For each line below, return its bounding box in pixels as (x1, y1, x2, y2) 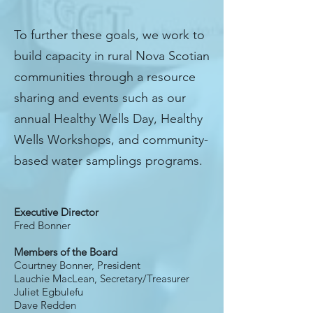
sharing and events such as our (14, 90, 186, 105)
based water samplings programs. (14, 153, 203, 168)
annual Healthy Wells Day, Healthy (14, 111, 203, 126)
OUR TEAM (14, 178, 76, 198)
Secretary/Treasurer (100, 272, 189, 285)
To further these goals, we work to (14, 27, 205, 43)
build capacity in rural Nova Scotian (14, 48, 210, 64)
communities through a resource (14, 69, 196, 85)
